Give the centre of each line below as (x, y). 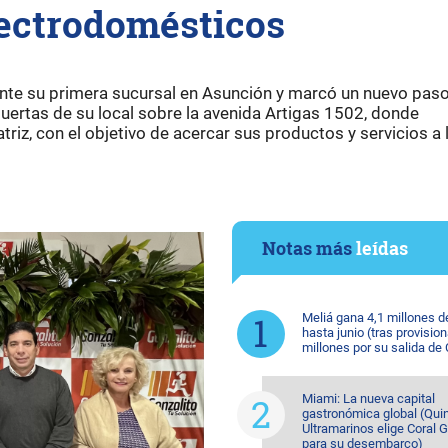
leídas (381, 248)
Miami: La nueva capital (368, 398)
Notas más (308, 248)
